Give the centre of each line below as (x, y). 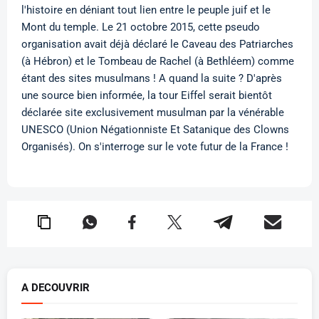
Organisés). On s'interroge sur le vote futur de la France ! (155, 146)
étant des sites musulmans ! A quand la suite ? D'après (152, 78)
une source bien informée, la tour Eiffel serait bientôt (147, 95)
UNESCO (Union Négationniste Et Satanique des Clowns (155, 129)
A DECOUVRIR (56, 287)
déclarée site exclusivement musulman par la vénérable (153, 112)
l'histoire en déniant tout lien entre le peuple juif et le (146, 10)
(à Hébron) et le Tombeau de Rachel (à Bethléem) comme (158, 61)
